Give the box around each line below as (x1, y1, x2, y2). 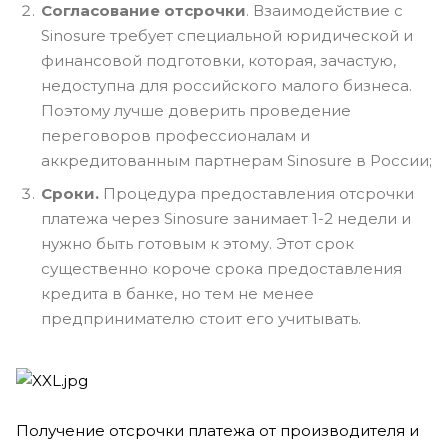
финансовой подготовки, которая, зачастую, (41, 50, 396, 70)
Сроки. (41, 183, 103, 203)
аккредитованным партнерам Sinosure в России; (41, 150, 432, 170)
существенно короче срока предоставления (41, 258, 402, 278)
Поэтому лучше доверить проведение (41, 100, 351, 120)
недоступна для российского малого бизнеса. (41, 75, 412, 95)
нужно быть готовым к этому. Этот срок (41, 233, 354, 253)
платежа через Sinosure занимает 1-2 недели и (41, 208, 411, 228)
